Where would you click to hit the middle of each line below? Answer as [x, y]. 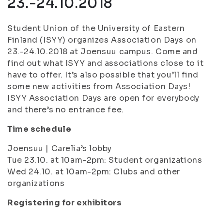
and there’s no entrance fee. [66, 110]
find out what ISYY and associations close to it [106, 63]
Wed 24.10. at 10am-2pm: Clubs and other [94, 172]
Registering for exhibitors [65, 203]
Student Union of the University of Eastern [96, 28]
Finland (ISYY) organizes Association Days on [102, 40]
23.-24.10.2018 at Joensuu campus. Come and [103, 52]
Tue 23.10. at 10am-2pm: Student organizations [105, 160]
